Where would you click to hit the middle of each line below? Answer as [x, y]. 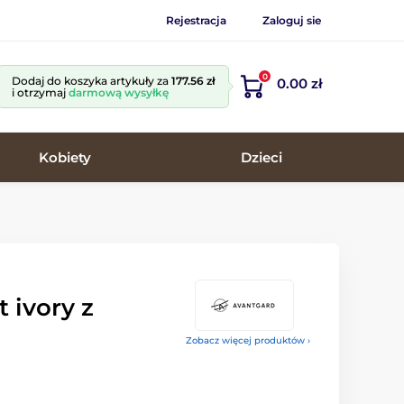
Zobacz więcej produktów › [248, 340]
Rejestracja [196, 20]
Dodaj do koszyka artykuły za [92, 81]
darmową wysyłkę [119, 92]
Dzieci [262, 157]
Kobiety [65, 157]
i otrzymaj [40, 92]
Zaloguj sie [292, 20]
